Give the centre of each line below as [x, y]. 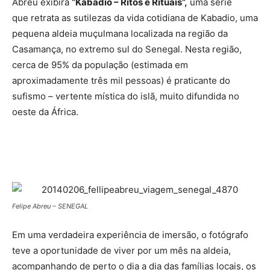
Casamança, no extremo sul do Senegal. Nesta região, [127, 49]
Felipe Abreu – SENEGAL [50, 206]
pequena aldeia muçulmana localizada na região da [120, 33]
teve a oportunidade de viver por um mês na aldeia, [121, 250]
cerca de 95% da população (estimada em [100, 65]
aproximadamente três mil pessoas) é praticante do [121, 80]
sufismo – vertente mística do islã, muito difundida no [126, 96]
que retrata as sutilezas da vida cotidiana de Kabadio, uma [135, 18]
